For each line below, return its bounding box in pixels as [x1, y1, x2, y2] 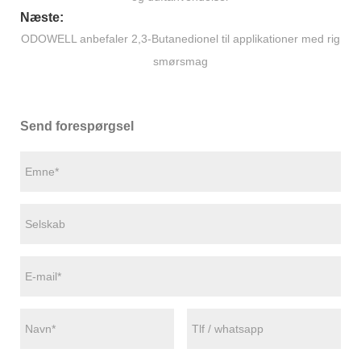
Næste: [20, 10, 64, 25]
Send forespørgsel [20, 119, 134, 134]
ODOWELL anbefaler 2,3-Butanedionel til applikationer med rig [21, 32, 340, 46]
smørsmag [153, 55, 208, 68]
